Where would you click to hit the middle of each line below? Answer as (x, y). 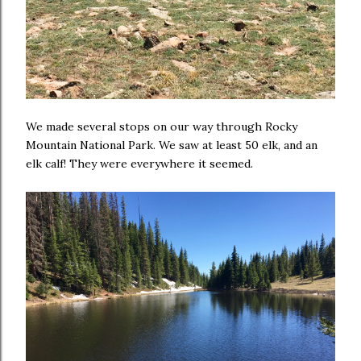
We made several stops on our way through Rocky (162, 126)
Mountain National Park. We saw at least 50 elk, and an (172, 145)
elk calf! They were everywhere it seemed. (139, 163)
